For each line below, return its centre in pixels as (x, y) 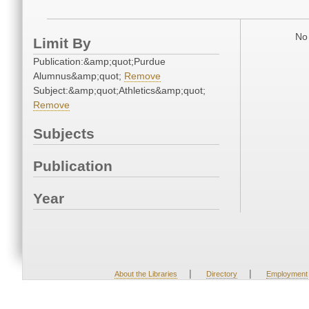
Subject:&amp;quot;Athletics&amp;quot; (119, 91)
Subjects (64, 134)
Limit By (62, 43)
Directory (221, 274)
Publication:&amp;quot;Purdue (99, 62)
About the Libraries (146, 274)
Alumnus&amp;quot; (79, 76)
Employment (287, 274)
